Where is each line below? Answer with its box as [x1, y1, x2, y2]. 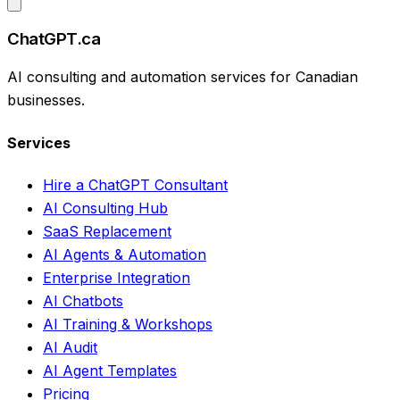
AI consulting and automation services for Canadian [7, 68, 358, 87]
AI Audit [43, 337, 97, 356]
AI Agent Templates [43, 361, 177, 379]
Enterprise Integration [43, 268, 190, 287]
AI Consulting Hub [43, 198, 168, 217]
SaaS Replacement [43, 221, 171, 240]
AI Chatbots [43, 291, 123, 310]
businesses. [7, 91, 85, 110]
